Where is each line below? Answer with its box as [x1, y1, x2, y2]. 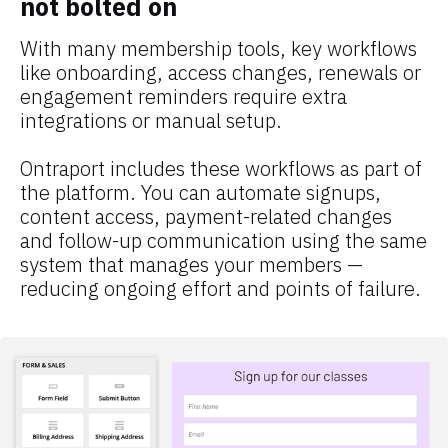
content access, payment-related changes [20, 202, 392, 230]
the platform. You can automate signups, [20, 178, 381, 206]
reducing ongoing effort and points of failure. [20, 274, 421, 302]
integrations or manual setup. [20, 106, 282, 134]
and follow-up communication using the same [20, 226, 427, 254]
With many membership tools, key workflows [20, 34, 417, 62]
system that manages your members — [20, 250, 363, 278]
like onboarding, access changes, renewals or [20, 58, 421, 86]
